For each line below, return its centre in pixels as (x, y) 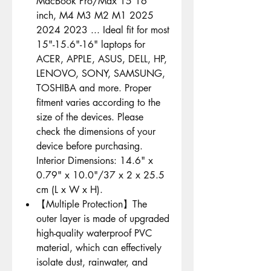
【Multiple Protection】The (92, 204)
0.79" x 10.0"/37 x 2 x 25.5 (100, 175)
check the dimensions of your (96, 132)
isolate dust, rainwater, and (92, 263)
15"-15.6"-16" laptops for (91, 45)
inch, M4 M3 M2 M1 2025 (95, 16)
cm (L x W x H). (70, 190)
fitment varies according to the (98, 103)
